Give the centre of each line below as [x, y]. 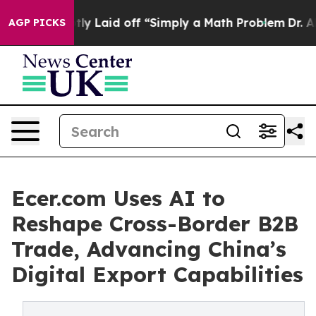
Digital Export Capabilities [157, 274]
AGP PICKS [37, 23]
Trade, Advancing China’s [149, 249]
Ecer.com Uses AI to [118, 198]
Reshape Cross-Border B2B [155, 224]
